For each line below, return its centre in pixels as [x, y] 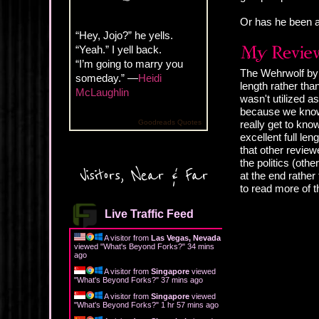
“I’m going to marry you [129, 63]
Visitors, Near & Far [144, 175]
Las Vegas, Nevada [186, 237]
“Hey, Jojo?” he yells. [124, 35]
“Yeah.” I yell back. [119, 49]
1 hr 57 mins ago [190, 304]
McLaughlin [102, 92]
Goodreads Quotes [170, 122]
